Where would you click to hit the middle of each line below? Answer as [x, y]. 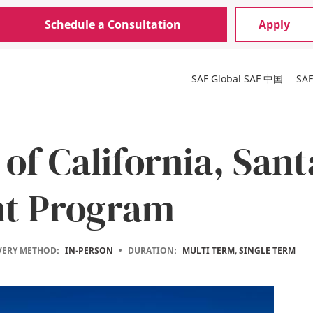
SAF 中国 [263, 79]
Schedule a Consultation [113, 24]
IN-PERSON [89, 250]
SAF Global [216, 79]
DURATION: [152, 250]
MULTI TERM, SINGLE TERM [239, 250]
